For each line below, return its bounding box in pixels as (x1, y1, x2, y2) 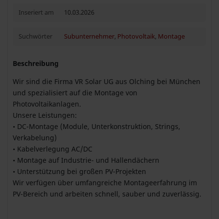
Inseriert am (18, 8, 54, 17)
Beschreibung (13, 58, 59, 68)
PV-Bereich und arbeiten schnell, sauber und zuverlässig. (13, 189, 201, 198)
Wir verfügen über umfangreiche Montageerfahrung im (13, 177, 197, 187)
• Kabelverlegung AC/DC (13, 144, 92, 153)
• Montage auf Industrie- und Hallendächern (13, 155, 159, 165)
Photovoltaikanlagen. (13, 99, 81, 109)
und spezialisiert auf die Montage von (13, 88, 137, 97)
